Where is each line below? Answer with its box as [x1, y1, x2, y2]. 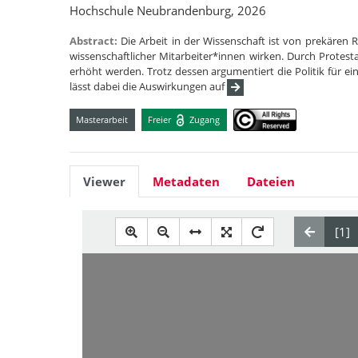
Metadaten [153, 173, 220, 190]
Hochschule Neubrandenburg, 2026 [70, 2, 266, 18]
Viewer [83, 173, 125, 190]
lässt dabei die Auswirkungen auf [70, 79, 227, 93]
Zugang [187, 113, 221, 125]
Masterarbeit [76, 113, 129, 125]
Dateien [247, 173, 295, 190]
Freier [148, 113, 174, 125]
